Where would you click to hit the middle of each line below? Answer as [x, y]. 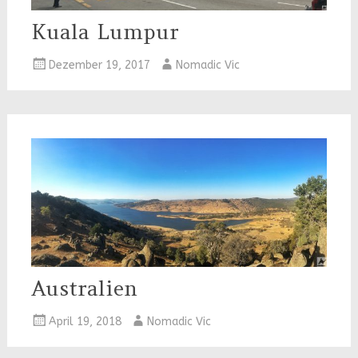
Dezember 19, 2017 [99, 66]
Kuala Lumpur [105, 32]
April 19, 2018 [85, 322]
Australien [84, 288]
